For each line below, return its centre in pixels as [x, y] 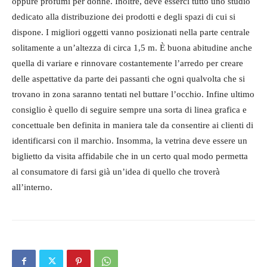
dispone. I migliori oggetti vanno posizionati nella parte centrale [131, 32]
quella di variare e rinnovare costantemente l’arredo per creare [128, 63]
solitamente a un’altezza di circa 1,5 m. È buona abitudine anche [132, 47]
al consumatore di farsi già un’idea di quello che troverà [116, 171]
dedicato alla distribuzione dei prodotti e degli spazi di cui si [124, 16]
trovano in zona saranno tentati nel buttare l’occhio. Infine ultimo [133, 94]
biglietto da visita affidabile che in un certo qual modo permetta [130, 156]
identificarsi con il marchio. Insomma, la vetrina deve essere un [130, 140]
